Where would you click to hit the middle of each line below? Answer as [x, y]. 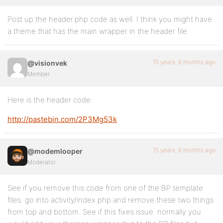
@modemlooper [55, 151]
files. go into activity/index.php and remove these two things [111, 200]
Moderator [42, 162]
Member [39, 74]
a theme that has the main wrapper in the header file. [98, 31]
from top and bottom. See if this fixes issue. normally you [104, 212]
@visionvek [47, 63]
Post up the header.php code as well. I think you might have [110, 19]
